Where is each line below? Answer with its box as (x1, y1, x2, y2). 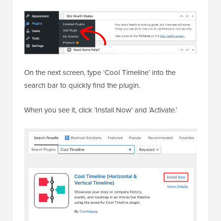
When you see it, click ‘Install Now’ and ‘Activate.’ (24, 105, 177, 115)
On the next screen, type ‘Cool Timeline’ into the (24, 67, 176, 78)
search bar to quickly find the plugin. (24, 80, 140, 91)
